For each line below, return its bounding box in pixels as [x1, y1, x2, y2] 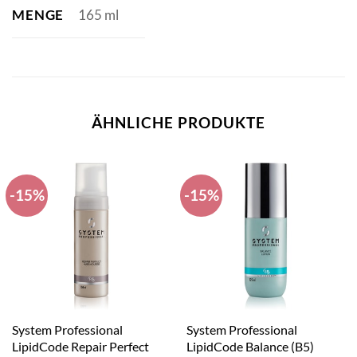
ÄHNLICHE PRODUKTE [92, 112, 265, 131]
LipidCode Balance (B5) [186, 339, 314, 355]
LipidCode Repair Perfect [11, 339, 149, 355]
